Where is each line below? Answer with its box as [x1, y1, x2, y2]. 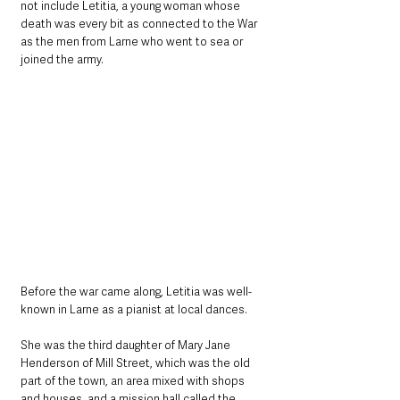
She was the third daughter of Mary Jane [21, 337, 233, 353]
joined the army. [21, 51, 104, 67]
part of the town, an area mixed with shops [21, 372, 247, 388]
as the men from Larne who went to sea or [21, 33, 246, 49]
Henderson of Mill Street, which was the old [21, 354, 253, 371]
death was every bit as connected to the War [21, 15, 260, 31]
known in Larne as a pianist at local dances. [21, 301, 247, 317]
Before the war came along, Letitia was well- [21, 283, 252, 299]
